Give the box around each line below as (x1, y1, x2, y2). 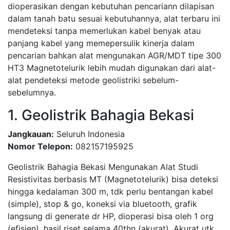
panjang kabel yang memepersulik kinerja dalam (8, 38, 195, 48)
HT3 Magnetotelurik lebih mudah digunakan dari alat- (8, 63, 216, 73)
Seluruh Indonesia (54, 129, 125, 139)
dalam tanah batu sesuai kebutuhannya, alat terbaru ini (8, 13, 220, 24)
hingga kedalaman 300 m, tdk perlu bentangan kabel (8, 186, 213, 197)
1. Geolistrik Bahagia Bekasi (8, 106, 194, 124)
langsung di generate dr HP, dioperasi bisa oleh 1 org (8, 211, 214, 221)
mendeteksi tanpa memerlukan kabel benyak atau (8, 26, 201, 36)
